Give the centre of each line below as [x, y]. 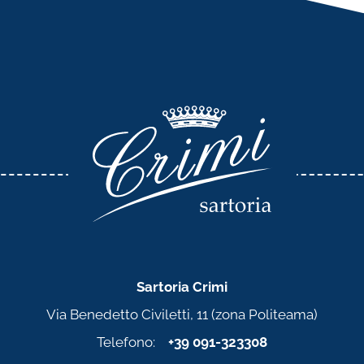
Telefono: [132, 342]
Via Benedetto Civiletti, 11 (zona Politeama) [182, 315]
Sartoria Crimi [182, 287]
